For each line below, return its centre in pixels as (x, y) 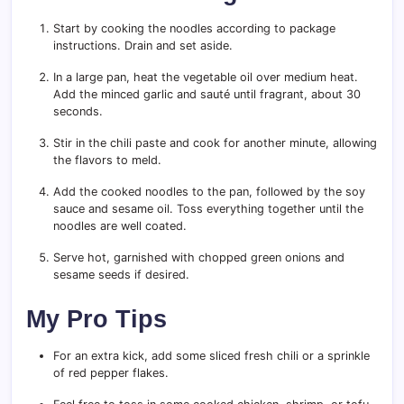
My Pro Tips (96, 318)
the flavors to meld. (107, 160)
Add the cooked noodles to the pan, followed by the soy (209, 191)
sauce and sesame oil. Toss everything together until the (208, 208)
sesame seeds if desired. (121, 274)
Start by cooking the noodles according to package (194, 28)
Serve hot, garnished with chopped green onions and (199, 257)
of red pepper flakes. (111, 372)
